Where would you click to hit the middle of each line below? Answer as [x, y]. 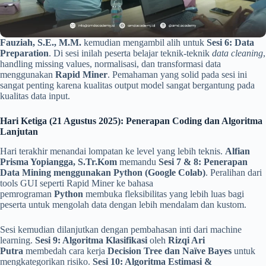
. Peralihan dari [234, 173]
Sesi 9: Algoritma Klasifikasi [91, 240]
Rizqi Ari [186, 240]
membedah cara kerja [65, 251]
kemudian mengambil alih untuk [144, 43]
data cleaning [237, 53]
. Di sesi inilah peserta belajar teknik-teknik [130, 53]
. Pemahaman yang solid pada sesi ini [177, 75]
